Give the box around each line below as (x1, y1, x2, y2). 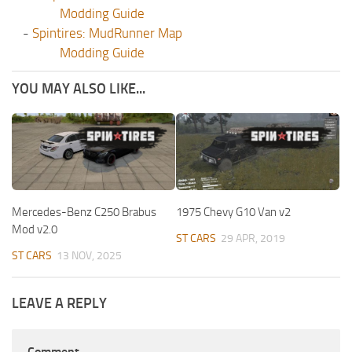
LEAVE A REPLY (12, 295, 107, 313)
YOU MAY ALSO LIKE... (12, 80, 145, 98)
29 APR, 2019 (221, 232, 285, 246)
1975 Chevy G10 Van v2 (176, 205, 291, 220)
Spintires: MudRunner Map (31, 25, 182, 42)
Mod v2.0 (12, 222, 57, 237)
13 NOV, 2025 (57, 249, 122, 263)
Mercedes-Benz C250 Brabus (12, 205, 156, 220)
